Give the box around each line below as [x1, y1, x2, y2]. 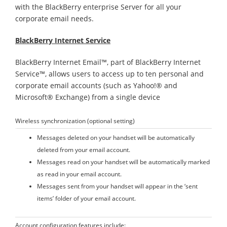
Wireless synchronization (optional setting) [15, 117, 135, 125]
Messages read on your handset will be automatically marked [37, 158, 210, 166]
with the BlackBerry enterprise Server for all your [15, 2, 181, 12]
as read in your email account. [37, 170, 122, 178]
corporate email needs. [15, 14, 94, 23]
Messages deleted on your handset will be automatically [37, 133, 195, 141]
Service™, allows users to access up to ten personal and [15, 69, 204, 79]
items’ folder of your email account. [37, 194, 136, 202]
